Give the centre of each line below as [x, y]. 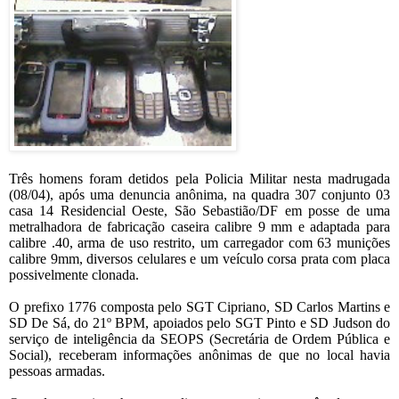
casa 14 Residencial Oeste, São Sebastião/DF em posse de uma [199, 211]
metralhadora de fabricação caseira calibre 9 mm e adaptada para [199, 227]
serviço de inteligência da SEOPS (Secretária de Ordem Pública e [199, 339]
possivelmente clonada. [74, 275]
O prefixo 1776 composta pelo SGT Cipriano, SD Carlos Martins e [199, 307]
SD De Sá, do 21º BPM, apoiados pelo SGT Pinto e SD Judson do [199, 323]
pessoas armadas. [57, 371]
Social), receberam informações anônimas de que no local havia [199, 355]
